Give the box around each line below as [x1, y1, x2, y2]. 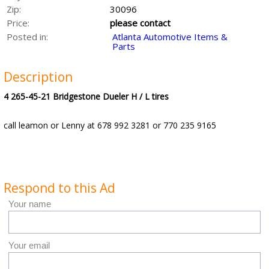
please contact [109, 17, 171, 29]
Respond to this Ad [4, 180, 115, 196]
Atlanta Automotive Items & [112, 31, 228, 43]
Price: [7, 17, 29, 29]
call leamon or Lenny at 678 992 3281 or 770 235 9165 [4, 119, 216, 131]
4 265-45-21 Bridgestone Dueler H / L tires [4, 91, 169, 102]
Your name [8, 199, 51, 209]
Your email [8, 240, 50, 250]
